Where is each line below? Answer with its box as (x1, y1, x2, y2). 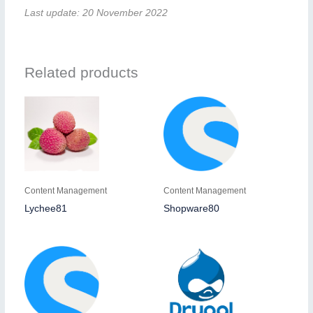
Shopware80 (163, 203, 219, 214)
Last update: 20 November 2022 (24, 7, 168, 18)
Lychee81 (24, 203, 67, 214)
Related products (24, 64, 138, 81)
